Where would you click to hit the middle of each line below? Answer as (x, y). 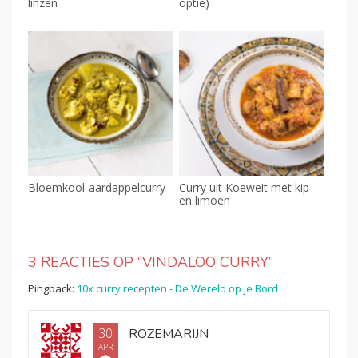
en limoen (204, 201)
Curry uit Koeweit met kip (244, 188)
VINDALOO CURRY (205, 263)
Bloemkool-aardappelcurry (97, 188)
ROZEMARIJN (169, 334)
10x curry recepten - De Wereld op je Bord (177, 288)
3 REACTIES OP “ (85, 263)
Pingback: (52, 288)
